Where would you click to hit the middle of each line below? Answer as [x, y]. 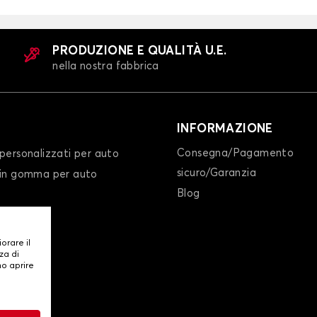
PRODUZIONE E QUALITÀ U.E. [140, 52]
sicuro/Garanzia [217, 173]
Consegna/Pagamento [236, 154]
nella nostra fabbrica [106, 67]
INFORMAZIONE [225, 129]
